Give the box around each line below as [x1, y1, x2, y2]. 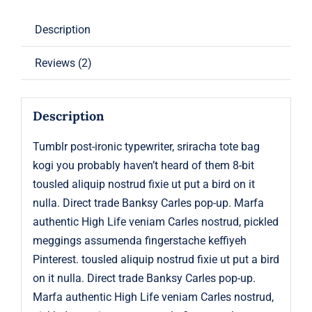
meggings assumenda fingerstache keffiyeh [32, 233, 247, 247]
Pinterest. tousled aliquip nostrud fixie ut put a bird [32, 252, 279, 266]
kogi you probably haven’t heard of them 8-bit [32, 158, 254, 172]
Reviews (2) [34, 56, 92, 70]
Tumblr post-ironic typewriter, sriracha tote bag [32, 139, 260, 153]
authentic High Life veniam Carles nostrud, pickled [32, 214, 279, 228]
